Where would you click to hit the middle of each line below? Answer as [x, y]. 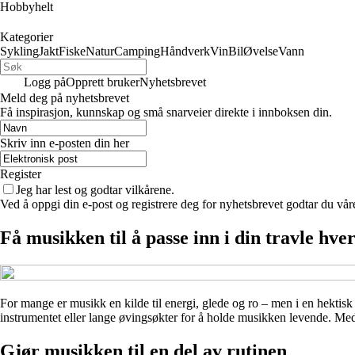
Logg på [45, 82]
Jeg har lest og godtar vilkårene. [95, 190]
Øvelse [261, 51]
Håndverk [185, 51]
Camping [137, 51]
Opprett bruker [103, 82]
